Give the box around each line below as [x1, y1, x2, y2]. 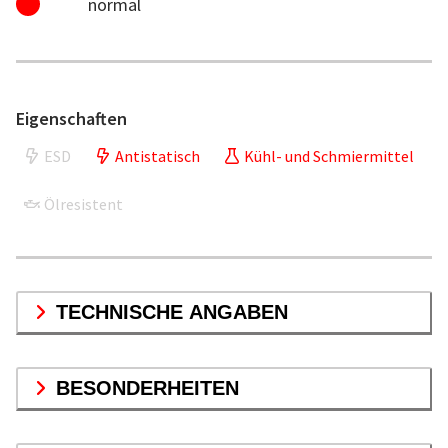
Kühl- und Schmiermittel [244, 145, 414, 166]
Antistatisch [115, 145, 200, 166]
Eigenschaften [16, 106, 127, 130]
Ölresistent [44, 193, 123, 214]
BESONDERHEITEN [56, 376, 239, 399]
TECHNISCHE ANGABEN [56, 300, 288, 323]
